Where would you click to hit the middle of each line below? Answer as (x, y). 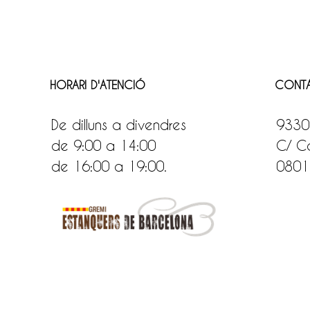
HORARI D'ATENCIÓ (98, 85)
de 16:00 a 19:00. (109, 166)
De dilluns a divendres (119, 125)
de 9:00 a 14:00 (103, 146)
